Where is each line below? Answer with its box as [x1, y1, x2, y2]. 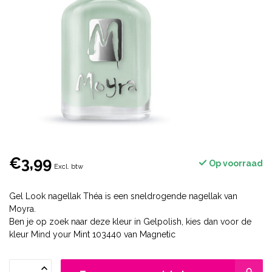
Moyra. [9, 204, 36, 214]
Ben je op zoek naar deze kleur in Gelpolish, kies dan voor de [9, 217, 251, 226]
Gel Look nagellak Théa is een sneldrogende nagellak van [9, 191, 237, 201]
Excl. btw [54, 162, 83, 171]
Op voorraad [207, 158, 263, 168]
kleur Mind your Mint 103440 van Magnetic [9, 229, 175, 239]
